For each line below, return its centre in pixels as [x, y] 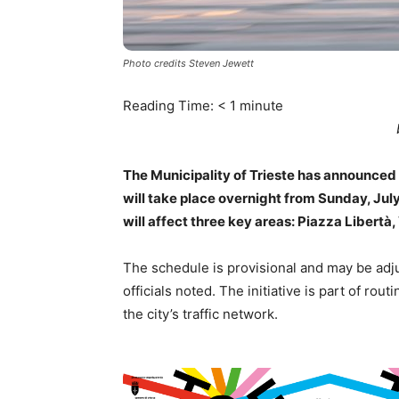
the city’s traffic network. [200, 314]
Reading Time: [170, 106]
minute [261, 106]
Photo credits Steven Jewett [188, 63]
